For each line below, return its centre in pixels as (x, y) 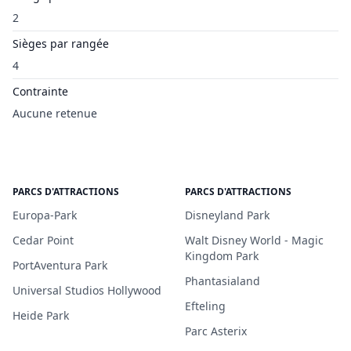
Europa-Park (45, 215)
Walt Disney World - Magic (254, 240)
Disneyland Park (227, 215)
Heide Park (41, 315)
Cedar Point (43, 240)
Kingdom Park (222, 256)
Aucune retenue (55, 113)
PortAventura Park (60, 265)
